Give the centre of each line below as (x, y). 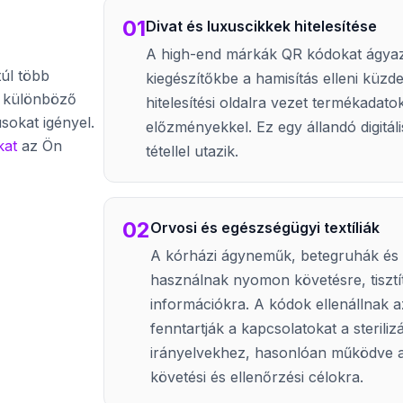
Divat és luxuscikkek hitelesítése (262, 26)
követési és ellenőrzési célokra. (257, 377)
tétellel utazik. (193, 151)
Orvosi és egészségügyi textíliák (265, 228)
